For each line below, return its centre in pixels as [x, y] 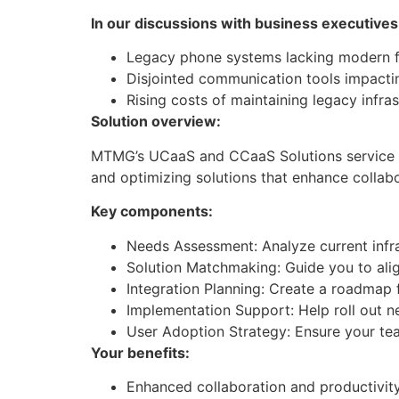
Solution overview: [156, 122]
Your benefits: [140, 352]
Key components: [152, 212]
